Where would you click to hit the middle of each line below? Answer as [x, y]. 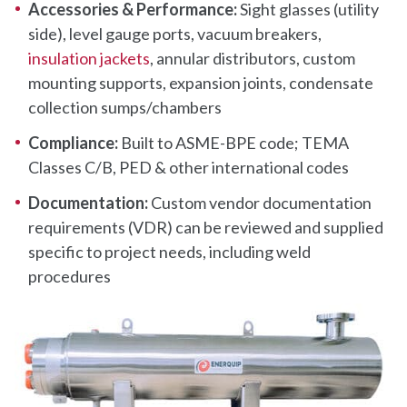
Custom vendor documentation [261, 202]
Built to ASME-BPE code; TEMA [233, 142]
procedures [69, 276]
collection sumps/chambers [125, 107]
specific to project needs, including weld [169, 251]
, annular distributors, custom [253, 58]
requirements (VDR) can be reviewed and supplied [206, 227]
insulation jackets [89, 58]
